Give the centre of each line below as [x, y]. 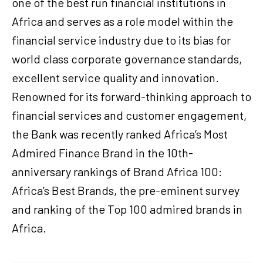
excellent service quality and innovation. [115, 78]
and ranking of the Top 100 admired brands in [127, 209]
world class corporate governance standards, [127, 59]
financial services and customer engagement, [129, 115]
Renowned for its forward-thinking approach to [131, 97]
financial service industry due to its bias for [121, 40]
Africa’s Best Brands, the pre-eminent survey [126, 190]
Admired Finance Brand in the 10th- [102, 153]
